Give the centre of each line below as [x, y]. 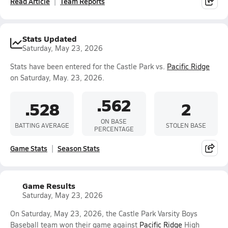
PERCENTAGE [114, 129]
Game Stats [29, 148]
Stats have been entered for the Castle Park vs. [89, 66]
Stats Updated [50, 38]
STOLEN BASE [186, 125]
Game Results [49, 186]
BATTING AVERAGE [42, 125]
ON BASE [114, 121]
